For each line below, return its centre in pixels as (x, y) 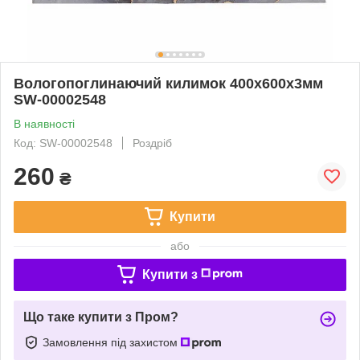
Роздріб (152, 143)
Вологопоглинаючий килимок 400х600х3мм (168, 83)
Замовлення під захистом (112, 342)
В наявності (44, 123)
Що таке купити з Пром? (101, 317)
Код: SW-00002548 (63, 143)
